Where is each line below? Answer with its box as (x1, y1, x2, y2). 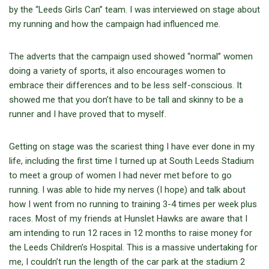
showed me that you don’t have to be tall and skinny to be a (9, 94, 243, 105)
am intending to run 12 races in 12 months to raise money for (9, 228, 252, 238)
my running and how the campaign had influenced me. (9, 19, 220, 29)
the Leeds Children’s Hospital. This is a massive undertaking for (9, 242, 258, 253)
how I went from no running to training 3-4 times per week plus (9, 199, 257, 210)
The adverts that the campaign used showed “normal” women (9, 51, 253, 62)
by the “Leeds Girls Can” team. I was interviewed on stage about (9, 4, 260, 15)
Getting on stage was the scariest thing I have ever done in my (9, 141, 255, 152)
